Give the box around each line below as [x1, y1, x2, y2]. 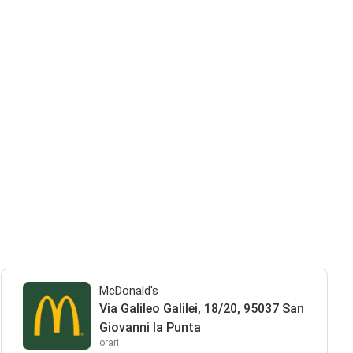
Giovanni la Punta [98, 320, 201, 335]
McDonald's [98, 284, 158, 298]
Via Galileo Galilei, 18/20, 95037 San [98, 301, 304, 316]
